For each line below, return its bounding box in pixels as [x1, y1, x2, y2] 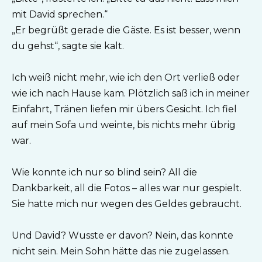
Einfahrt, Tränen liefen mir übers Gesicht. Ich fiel [12, 103, 237, 115]
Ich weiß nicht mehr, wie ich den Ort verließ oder [12, 71, 240, 83]
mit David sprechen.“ [12, 8, 108, 20]
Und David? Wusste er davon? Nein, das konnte [12, 230, 233, 242]
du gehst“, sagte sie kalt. [12, 40, 124, 51]
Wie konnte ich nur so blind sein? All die [12, 167, 197, 178]
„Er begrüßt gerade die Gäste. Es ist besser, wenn [12, 24, 240, 36]
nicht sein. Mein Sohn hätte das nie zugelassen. [12, 246, 230, 257]
